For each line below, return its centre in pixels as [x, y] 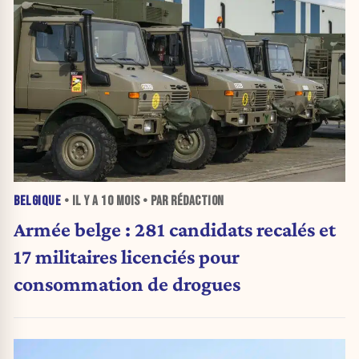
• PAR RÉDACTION [182, 202]
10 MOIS [121, 202]
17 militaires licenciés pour [127, 256]
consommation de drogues [127, 283]
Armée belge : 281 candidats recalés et [175, 229]
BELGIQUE [37, 202]
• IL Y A [81, 202]
